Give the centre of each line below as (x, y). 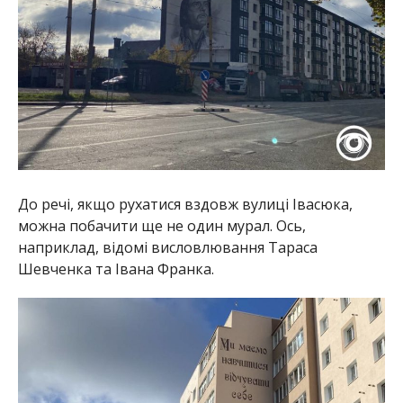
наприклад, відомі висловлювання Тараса (167, 247)
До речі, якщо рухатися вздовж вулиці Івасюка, (185, 204)
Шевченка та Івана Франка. (116, 269)
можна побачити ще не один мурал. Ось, (161, 225)
